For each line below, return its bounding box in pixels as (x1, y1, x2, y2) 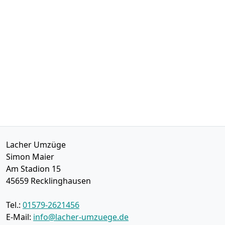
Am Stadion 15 (6, 163, 61, 174)
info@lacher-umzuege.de (33, 211, 129, 222)
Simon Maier (6, 151, 54, 162)
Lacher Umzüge (6, 139, 66, 150)
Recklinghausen (31, 175, 91, 186)
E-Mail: (6, 211, 33, 222)
